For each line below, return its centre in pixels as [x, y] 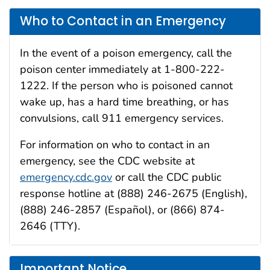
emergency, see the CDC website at [107, 161]
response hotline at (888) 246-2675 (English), [133, 193]
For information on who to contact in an [115, 144]
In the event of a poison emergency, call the [126, 53]
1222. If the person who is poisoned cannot [126, 85]
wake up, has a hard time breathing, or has [124, 102]
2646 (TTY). [50, 226]
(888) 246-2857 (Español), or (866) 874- [122, 209]
